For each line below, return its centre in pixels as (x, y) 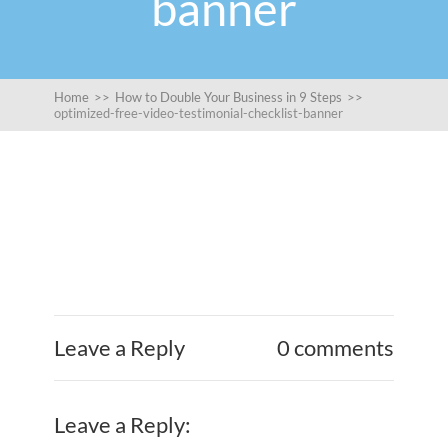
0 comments (335, 347)
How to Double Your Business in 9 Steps (228, 97)
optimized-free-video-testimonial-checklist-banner (198, 113)
